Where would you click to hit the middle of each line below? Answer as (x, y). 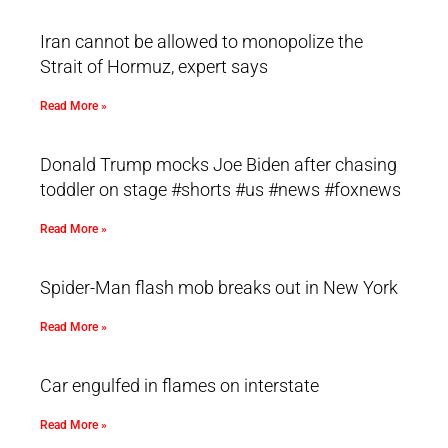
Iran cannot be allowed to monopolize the (201, 42)
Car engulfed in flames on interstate (179, 386)
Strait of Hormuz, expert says (154, 67)
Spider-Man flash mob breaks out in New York (219, 288)
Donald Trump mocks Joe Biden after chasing (218, 165)
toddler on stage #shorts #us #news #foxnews (220, 190)
